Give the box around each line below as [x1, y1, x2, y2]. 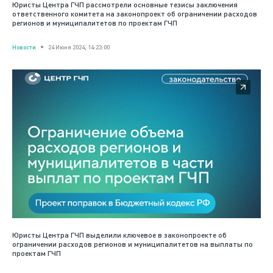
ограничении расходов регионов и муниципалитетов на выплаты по [12, 239, 253, 249]
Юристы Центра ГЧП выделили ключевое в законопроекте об [12, 230, 227, 240]
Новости [12, 43, 36, 51]
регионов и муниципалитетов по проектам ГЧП [12, 18, 177, 27]
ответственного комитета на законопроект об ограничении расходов [12, 9, 257, 18]
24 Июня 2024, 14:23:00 [48, 43, 110, 51]
